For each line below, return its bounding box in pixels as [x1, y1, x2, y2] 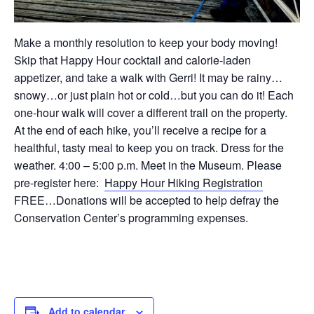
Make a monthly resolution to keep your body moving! [14, 34, 278, 50]
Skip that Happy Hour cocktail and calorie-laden [14, 51, 251, 68]
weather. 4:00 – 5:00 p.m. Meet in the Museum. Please [14, 156, 282, 173]
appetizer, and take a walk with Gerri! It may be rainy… [14, 69, 282, 86]
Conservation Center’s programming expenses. [14, 209, 248, 226]
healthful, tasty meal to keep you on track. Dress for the [14, 139, 284, 156]
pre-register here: [14, 174, 104, 191]
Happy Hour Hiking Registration [104, 174, 263, 191]
